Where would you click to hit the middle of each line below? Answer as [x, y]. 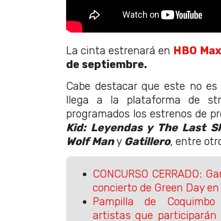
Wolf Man [90, 142]
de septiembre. [107, 65]
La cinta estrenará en [120, 51]
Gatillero [147, 142]
